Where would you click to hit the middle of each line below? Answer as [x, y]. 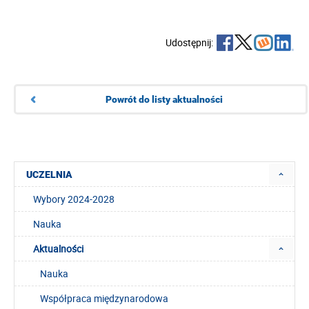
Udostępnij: [189, 43]
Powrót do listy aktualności [164, 100]
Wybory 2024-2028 [74, 199]
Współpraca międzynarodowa [104, 299]
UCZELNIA [49, 175]
